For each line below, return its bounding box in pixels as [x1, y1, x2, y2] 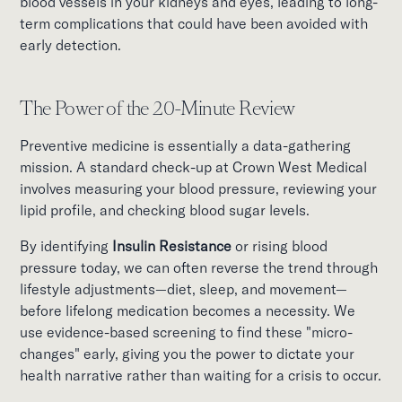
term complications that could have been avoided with [20, 13, 369, 32]
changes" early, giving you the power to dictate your [20, 344, 355, 363]
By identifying [20, 236, 113, 255]
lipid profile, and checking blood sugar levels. [20, 200, 310, 219]
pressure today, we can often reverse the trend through [20, 258, 379, 276]
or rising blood [232, 236, 328, 255]
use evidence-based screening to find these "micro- [20, 322, 354, 341]
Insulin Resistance [112, 236, 232, 255]
